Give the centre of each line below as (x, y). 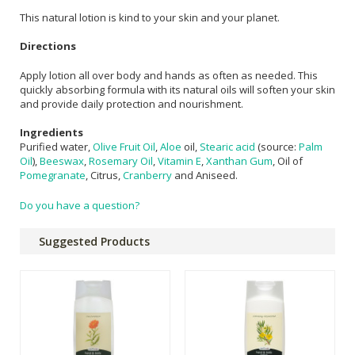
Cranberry (147, 176)
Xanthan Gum (239, 161)
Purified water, (56, 147)
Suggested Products (94, 241)
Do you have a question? (80, 205)
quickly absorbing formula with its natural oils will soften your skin (177, 90)
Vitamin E (179, 161)
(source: (277, 147)
